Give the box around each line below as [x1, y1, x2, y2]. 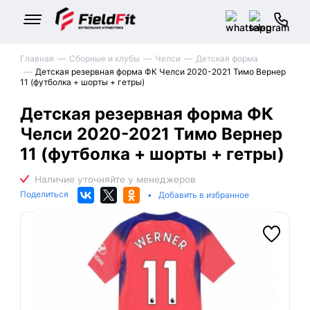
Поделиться [20, 189, 71, 200]
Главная [20, 53, 54, 64]
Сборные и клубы [69, 53, 140, 64]
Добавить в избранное [158, 189, 249, 200]
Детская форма [196, 53, 258, 64]
